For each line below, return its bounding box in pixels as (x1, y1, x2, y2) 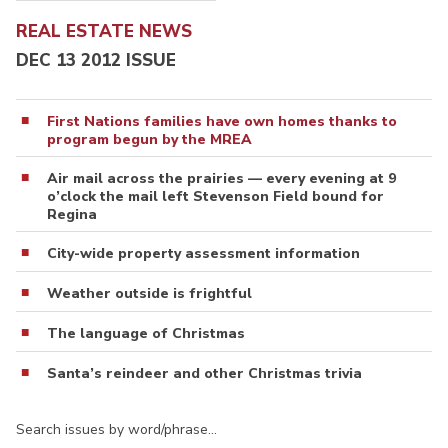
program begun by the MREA (47, 129, 252, 149)
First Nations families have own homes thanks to (47, 111, 397, 131)
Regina (47, 204, 97, 224)
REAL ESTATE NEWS (16, 20, 192, 44)
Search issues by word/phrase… (16, 419, 217, 439)
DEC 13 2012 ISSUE (16, 48, 176, 72)
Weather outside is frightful (47, 283, 252, 303)
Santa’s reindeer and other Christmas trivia (47, 363, 362, 383)
